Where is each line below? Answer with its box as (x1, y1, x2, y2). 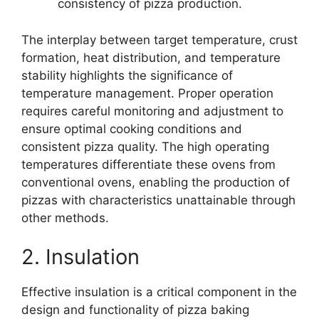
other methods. (21, 210, 109, 225)
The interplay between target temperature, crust (21, 32, 298, 47)
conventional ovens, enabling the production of (21, 174, 290, 189)
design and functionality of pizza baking (21, 303, 249, 317)
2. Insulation (21, 244, 140, 269)
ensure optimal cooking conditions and (21, 121, 242, 136)
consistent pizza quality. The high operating (21, 139, 269, 154)
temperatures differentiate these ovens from (21, 157, 276, 172)
